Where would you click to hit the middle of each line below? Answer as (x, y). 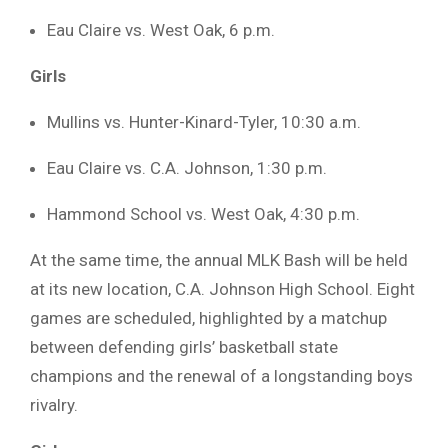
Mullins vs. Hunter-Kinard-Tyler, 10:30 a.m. (204, 121)
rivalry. (54, 404)
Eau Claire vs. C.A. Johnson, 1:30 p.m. (187, 167)
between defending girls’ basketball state (184, 346)
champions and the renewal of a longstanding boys (221, 375)
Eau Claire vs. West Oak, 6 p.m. (161, 29)
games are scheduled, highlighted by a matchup (208, 317)
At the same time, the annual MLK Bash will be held (219, 259)
